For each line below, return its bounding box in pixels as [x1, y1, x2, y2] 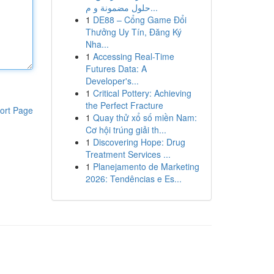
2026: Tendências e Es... [85, 172, 182, 185]
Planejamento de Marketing [92, 160, 199, 172]
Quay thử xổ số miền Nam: [92, 111, 197, 124]
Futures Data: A [85, 62, 147, 75]
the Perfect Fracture [85, 99, 163, 111]
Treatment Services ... [85, 148, 171, 160]
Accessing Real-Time [92, 50, 174, 62]
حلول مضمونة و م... [150, 1, 158, 13]
